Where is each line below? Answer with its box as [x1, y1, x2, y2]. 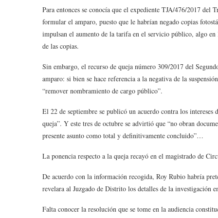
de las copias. [42, 41, 79, 51]
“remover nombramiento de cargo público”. [42, 86, 163, 95]
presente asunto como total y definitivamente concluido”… [42, 131, 203, 140]
